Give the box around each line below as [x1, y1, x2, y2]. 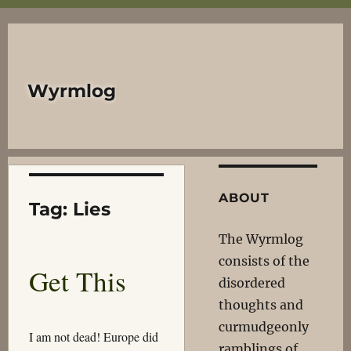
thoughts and [219, 297, 304, 313]
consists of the [219, 253, 310, 269]
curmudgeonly [219, 319, 309, 335]
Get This [28, 262, 126, 299]
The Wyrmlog [219, 231, 304, 247]
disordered [219, 275, 286, 291]
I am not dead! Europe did [28, 328, 158, 346]
